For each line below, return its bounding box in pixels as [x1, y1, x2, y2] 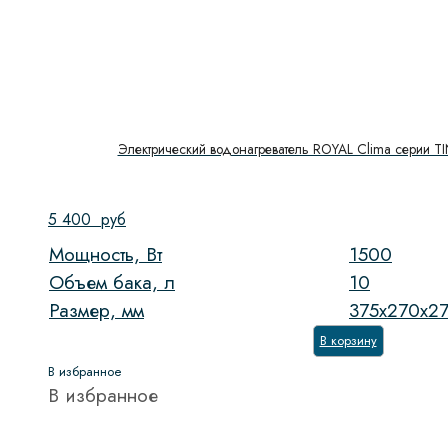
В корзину [319, 331, 377, 351]
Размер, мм [49, 297, 144, 325]
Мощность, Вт [49, 241, 162, 269]
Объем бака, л [49, 269, 175, 297]
